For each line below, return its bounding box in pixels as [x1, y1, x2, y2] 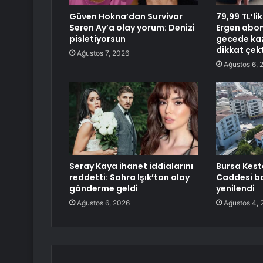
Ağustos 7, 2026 [77, 49, 129, 58]
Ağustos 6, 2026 [77, 198, 130, 208]
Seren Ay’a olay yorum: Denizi [69, 22, 195, 34]
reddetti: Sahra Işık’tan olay [69, 171, 190, 184]
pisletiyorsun [69, 33, 126, 45]
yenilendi [215, 183, 255, 195]
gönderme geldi [69, 183, 138, 195]
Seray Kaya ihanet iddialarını [69, 160, 193, 173]
